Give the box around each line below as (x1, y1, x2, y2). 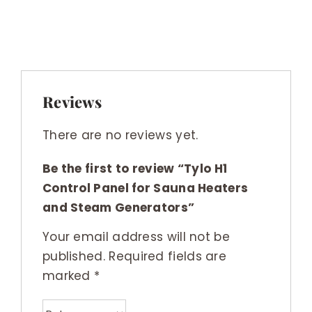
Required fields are (109, 248, 227, 265)
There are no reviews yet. (42, 126, 198, 143)
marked (42, 267, 95, 285)
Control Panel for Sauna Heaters (42, 179, 249, 196)
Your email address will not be (42, 228, 230, 246)
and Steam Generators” (42, 198, 195, 216)
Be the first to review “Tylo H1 (42, 159, 228, 177)
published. (42, 248, 105, 265)
